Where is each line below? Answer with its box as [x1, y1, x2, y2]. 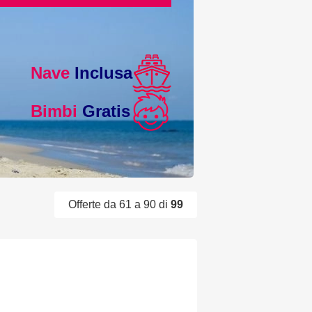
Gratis [77, 102, 131, 121]
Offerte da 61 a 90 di [68, 198, 171, 210]
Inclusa [70, 63, 133, 83]
